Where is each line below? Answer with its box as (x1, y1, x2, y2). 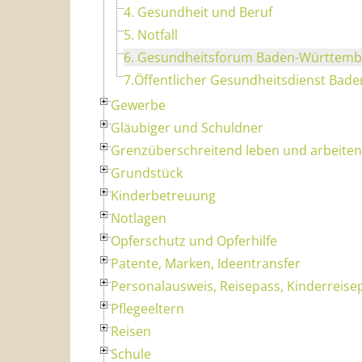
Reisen (111, 322, 151, 340)
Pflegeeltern (111, 299, 184, 318)
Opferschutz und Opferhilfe (111, 231, 277, 250)
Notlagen (111, 208, 166, 227)
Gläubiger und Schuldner (111, 118, 263, 137)
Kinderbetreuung (111, 186, 216, 204)
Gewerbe (111, 95, 166, 114)
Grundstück (111, 163, 183, 182)
